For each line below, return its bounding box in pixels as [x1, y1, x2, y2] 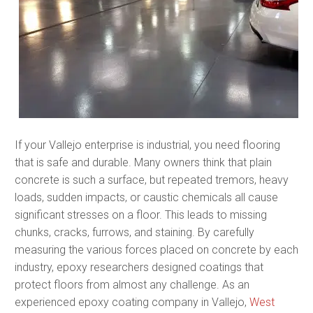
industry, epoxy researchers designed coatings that [15, 260, 263, 274]
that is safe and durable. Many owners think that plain [15, 155, 272, 169]
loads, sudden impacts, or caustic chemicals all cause [15, 190, 278, 204]
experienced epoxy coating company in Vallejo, [15, 295, 249, 309]
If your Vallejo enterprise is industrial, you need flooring [15, 138, 280, 152]
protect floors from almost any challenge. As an [15, 277, 249, 291]
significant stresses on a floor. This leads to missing [15, 208, 267, 221]
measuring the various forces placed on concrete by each [15, 242, 298, 256]
